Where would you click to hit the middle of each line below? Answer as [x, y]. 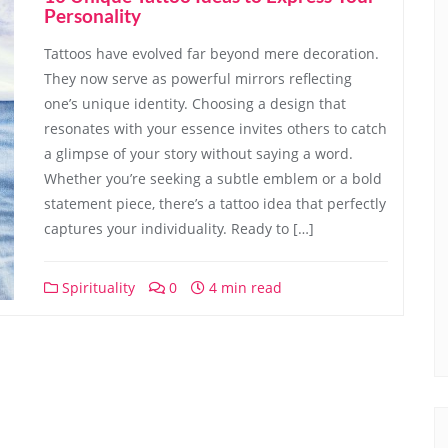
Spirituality [96, 287]
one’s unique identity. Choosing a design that [195, 103]
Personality [92, 15]
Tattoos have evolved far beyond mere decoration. [211, 53]
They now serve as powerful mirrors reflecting [198, 78]
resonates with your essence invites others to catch [215, 128]
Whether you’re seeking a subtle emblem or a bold [213, 178]
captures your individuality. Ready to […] [179, 228]
